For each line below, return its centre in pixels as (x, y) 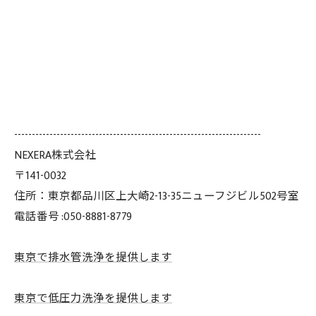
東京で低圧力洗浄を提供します (93, 298)
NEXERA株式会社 (55, 155)
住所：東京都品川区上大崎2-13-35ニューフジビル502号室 (157, 196)
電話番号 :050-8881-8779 (73, 216)
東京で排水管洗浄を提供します (93, 257)
